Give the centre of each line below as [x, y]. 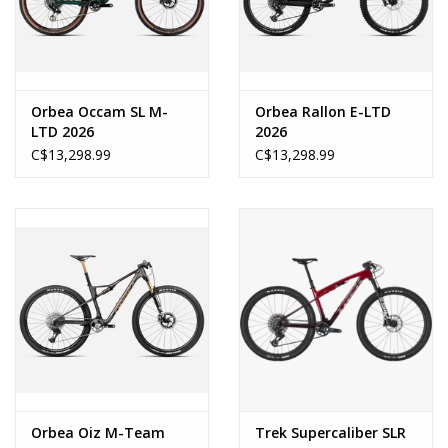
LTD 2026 [62, 132]
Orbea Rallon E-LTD [323, 112]
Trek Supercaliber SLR [330, 433]
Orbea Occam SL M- [99, 112]
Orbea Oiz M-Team [98, 433]
